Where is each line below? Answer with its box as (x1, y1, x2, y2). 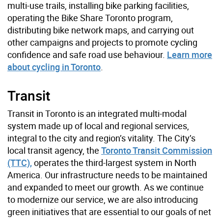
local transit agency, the (7, 144, 101, 157)
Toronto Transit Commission (101, 144, 212, 157)
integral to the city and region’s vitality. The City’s (7, 132, 195, 144)
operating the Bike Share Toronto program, (7, 12, 173, 24)
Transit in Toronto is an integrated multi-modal (7, 108, 187, 120)
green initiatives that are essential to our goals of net (7, 206, 211, 218)
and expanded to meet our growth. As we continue (7, 181, 204, 193)
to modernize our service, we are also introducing (7, 193, 198, 206)
